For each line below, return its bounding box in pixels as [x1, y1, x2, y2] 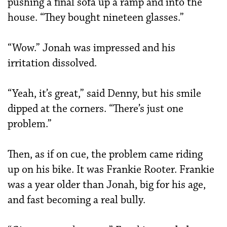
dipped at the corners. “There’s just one [8, 102, 183, 116]
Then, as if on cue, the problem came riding [8, 147, 203, 161]
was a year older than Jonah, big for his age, [8, 178, 206, 192]
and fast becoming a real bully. [8, 193, 145, 207]
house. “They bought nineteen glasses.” [8, 11, 184, 24]
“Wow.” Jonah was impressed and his [8, 41, 175, 55]
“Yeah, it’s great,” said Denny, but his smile [8, 87, 201, 100]
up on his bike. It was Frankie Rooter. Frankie [8, 163, 214, 176]
